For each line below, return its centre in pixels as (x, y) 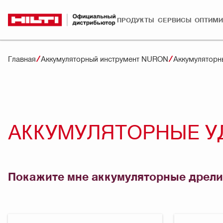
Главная (22, 58)
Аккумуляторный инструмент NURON (105, 58)
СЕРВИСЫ (174, 20)
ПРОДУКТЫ (136, 20)
